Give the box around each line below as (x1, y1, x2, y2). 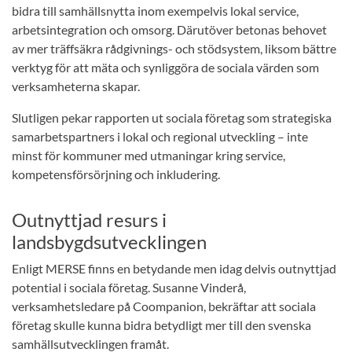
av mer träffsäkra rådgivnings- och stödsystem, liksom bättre (12, 41, 336, 57)
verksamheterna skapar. (12, 79, 140, 94)
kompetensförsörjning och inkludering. (12, 167, 220, 182)
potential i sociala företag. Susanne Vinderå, (12, 280, 246, 295)
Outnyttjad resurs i (12, 208, 167, 232)
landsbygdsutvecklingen (12, 230, 207, 254)
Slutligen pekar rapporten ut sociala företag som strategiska (12, 110, 332, 126)
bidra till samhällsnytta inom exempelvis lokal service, (12, 3, 299, 19)
